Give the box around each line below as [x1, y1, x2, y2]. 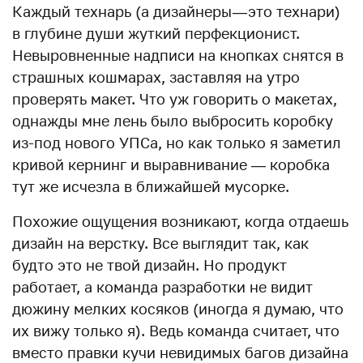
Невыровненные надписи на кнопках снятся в [12, 46, 344, 64]
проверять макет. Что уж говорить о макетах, [12, 90, 337, 108]
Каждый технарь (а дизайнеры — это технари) [12, 2, 340, 20]
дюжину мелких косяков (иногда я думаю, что [12, 300, 344, 318]
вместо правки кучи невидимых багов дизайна [12, 344, 348, 361]
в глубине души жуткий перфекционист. [12, 24, 300, 42]
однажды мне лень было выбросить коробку [12, 112, 333, 130]
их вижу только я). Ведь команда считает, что [12, 322, 340, 340]
